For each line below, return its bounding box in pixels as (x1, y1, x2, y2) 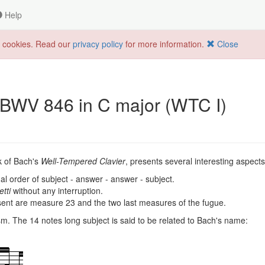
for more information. (123, 38, 206, 50)
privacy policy (73, 38, 123, 50)
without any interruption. (13, 185, 103, 196)
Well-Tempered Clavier (41, 155, 125, 167)
